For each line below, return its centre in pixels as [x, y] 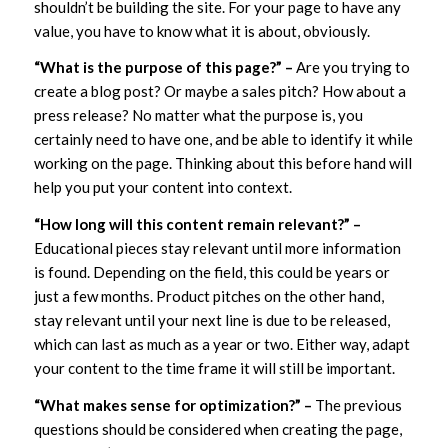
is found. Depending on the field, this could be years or [211, 272]
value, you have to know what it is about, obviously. [201, 30]
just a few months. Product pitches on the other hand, [208, 296]
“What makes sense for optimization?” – [174, 404]
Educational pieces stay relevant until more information [217, 248]
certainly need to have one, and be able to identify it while [223, 139]
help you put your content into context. [162, 187]
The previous [358, 404]
